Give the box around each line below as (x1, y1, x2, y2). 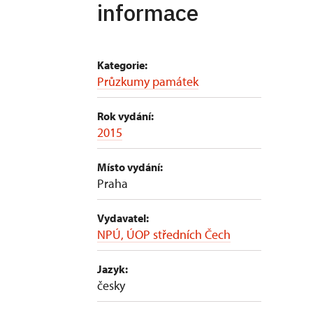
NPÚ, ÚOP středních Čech (97, 226, 231, 242)
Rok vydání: (97, 109, 154, 123)
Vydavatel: (97, 211, 149, 225)
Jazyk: (97, 262, 128, 276)
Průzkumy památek (97, 73, 198, 89)
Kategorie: (97, 58, 147, 72)
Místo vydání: (97, 160, 163, 174)
